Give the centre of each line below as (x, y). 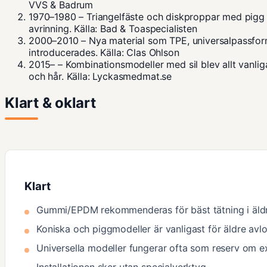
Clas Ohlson (153, 52)
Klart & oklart (50, 103)
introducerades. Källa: (78, 52)
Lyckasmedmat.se (132, 76)
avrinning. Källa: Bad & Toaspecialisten (113, 28)
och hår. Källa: (61, 76)
